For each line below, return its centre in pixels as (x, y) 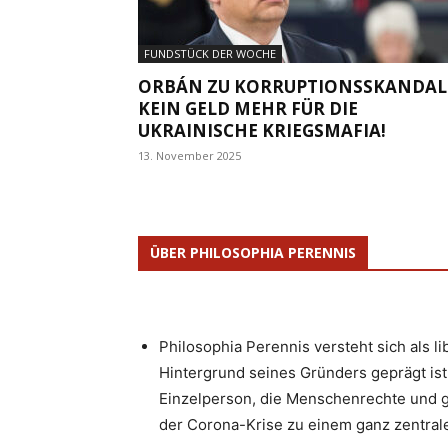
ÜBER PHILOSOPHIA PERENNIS (253, 252)
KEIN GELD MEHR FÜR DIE (248, 108)
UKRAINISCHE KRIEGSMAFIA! (262, 130)
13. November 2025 (189, 155)
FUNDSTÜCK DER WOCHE (210, 53)
